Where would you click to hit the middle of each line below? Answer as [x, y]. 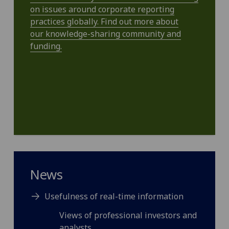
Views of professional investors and [128, 215]
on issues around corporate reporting [102, 9]
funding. [46, 46]
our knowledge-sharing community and [105, 34]
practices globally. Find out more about [104, 21]
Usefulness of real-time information [114, 196]
